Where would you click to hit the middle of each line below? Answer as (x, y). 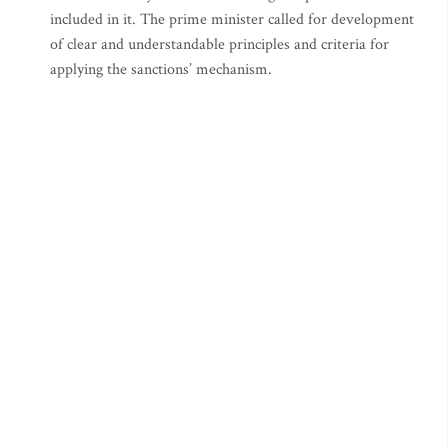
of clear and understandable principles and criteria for (219, 44)
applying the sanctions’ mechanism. (161, 69)
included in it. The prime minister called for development (232, 19)
